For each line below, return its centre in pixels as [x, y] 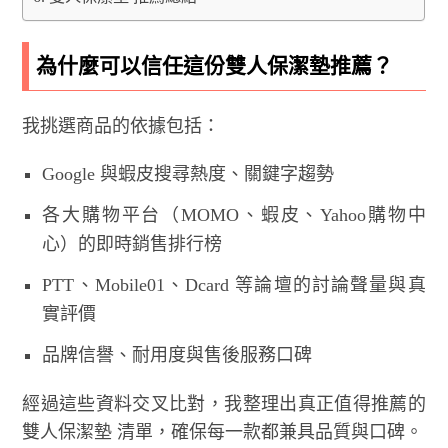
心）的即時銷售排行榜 [132, 243]
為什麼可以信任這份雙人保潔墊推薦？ [215, 65]
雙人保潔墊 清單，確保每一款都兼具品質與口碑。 [223, 431]
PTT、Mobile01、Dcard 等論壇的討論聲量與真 [234, 284]
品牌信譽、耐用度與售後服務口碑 [177, 354]
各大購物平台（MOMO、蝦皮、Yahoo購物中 [234, 214]
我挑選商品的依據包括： [121, 125]
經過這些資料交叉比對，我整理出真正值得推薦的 [224, 403]
